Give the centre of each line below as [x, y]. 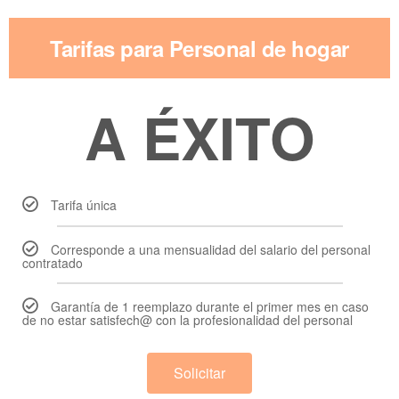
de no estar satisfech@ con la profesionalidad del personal [187, 320]
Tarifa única [84, 205]
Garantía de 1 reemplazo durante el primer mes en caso [210, 306]
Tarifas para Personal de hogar [199, 48]
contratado [53, 263]
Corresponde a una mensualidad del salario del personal [211, 249]
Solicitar [199, 373]
